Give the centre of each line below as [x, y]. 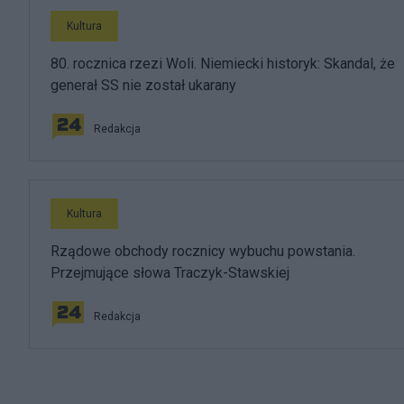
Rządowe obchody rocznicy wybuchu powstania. [203, 251]
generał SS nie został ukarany [143, 85]
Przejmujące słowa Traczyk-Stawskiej [170, 273]
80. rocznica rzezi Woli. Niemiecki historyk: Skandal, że [223, 64]
